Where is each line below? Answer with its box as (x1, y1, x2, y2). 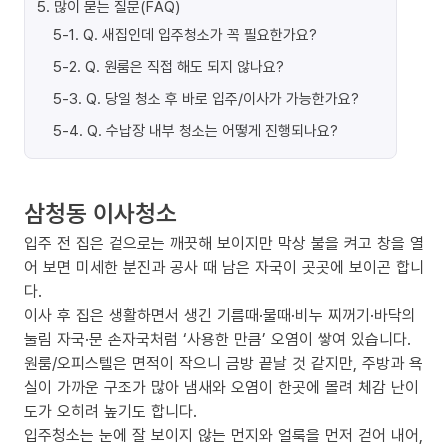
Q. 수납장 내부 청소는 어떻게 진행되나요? (87, 120, 338, 140)
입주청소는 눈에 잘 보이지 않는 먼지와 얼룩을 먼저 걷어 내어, (24, 424, 423, 446)
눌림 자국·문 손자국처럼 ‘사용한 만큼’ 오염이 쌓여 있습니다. (24, 328, 411, 350)
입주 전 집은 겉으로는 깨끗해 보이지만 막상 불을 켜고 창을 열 (24, 232, 424, 254)
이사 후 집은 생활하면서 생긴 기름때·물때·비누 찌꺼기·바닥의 (24, 304, 416, 326)
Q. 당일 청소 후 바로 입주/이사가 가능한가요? (86, 88, 359, 108)
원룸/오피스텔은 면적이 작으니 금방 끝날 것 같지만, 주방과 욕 (24, 352, 423, 374)
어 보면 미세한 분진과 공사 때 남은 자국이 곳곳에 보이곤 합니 (24, 256, 424, 278)
